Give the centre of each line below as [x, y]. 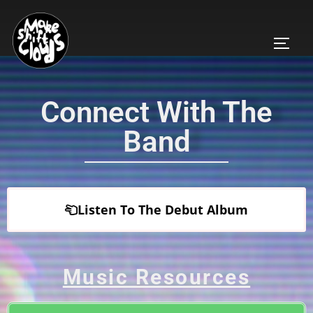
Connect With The [156, 112]
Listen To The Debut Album [163, 210]
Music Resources [156, 277]
